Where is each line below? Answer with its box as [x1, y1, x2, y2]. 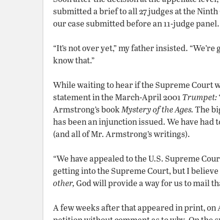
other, [53, 177, 75, 189]
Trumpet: [182, 91, 217, 103]
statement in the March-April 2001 [53, 91, 182, 103]
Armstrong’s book [53, 104, 121, 115]
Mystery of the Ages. [121, 104, 193, 115]
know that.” [53, 55, 95, 66]
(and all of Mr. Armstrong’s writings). [53, 128, 190, 139]
